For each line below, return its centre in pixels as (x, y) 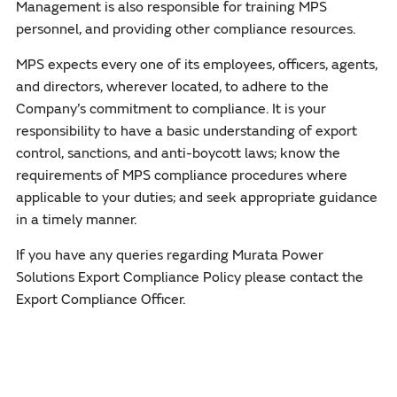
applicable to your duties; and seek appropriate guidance (196, 197)
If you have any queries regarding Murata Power (169, 255)
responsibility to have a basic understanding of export (186, 131)
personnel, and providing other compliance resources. (185, 29)
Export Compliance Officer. (100, 299)
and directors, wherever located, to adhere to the (172, 86)
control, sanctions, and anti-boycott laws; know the (178, 153)
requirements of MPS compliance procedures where (181, 175)
